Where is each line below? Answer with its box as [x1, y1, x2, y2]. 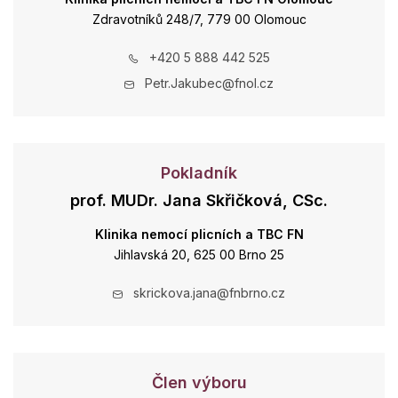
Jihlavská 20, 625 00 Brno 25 [114, 247, 284, 262]
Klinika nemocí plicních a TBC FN [94, 227, 304, 242]
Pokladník [161, 163, 237, 182]
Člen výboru [151, 373, 247, 392]
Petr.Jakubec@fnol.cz [145, 76, 274, 91]
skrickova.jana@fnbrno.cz [133, 285, 285, 300]
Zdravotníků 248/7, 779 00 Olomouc [92, 12, 306, 27]
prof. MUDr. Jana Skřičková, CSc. [70, 191, 328, 210]
